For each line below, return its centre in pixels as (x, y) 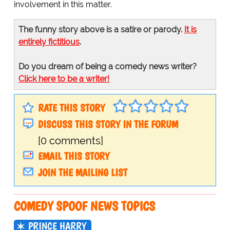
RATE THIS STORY (71, 108)
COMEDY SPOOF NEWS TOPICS (84, 206)
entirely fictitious (49, 42)
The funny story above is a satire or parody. (101, 30)
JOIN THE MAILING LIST (82, 173)
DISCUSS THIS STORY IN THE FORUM (108, 124)
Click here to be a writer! (64, 79)
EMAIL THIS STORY (73, 156)
